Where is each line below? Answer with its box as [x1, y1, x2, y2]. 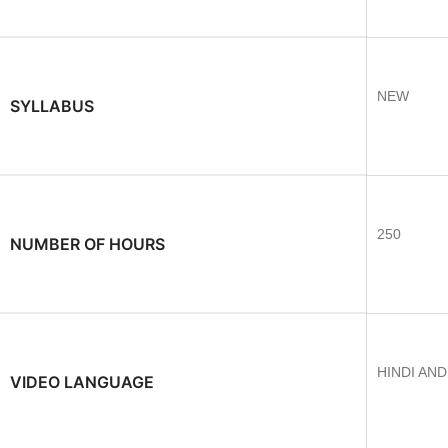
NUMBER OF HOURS [10, 234, 165, 254]
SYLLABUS [10, 96, 94, 116]
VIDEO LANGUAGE [10, 372, 154, 392]
